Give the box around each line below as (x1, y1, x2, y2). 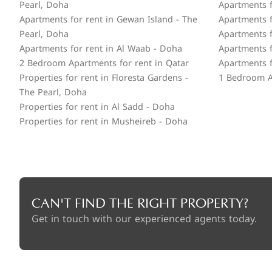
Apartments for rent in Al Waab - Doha (19, 41, 182, 57)
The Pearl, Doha (19, 84, 87, 101)
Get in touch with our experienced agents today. (32, 209, 257, 228)
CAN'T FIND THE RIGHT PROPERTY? (32, 196, 249, 211)
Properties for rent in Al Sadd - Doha (19, 99, 175, 115)
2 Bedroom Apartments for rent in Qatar (19, 55, 189, 72)
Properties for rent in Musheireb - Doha (19, 114, 188, 130)
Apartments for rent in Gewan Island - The (19, 12, 197, 28)
